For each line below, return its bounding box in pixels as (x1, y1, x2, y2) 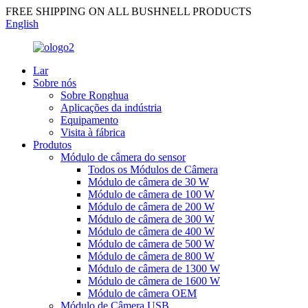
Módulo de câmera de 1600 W (88, 275, 220, 287)
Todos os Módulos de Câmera (88, 164, 218, 175)
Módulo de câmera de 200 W (88, 201, 214, 212)
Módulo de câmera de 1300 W (88, 263, 220, 274)
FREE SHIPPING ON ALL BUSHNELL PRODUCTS (5, 5, 252, 17)
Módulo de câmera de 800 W (88, 250, 214, 262)
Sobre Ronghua (60, 89, 129, 101)
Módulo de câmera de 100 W (88, 188, 214, 200)
